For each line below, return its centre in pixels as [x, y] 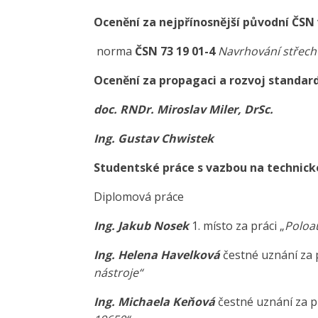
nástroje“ [118, 273]
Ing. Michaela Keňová [156, 302]
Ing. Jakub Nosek [143, 226]
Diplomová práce [139, 197]
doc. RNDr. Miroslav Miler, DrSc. [183, 110]
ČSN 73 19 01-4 [175, 51]
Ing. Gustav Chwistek [154, 139]
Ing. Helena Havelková [158, 255]
